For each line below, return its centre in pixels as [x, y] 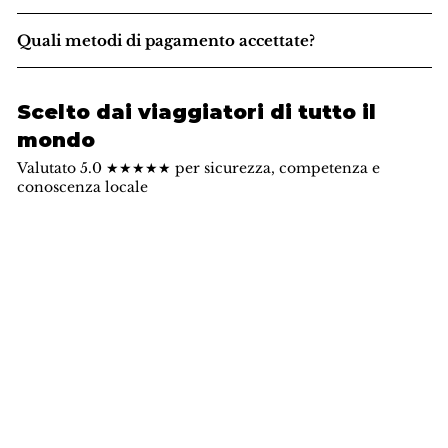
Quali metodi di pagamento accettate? [166, 41]
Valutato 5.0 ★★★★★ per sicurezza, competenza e [198, 168]
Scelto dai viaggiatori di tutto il [197, 112]
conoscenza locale [82, 187]
